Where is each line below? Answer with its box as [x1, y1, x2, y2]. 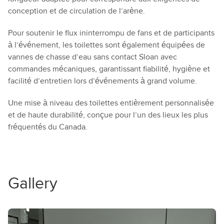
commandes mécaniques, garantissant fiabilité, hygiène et [8, 63, 210, 74]
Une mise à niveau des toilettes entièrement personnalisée [8, 97, 214, 108]
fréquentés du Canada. [8, 121, 87, 132]
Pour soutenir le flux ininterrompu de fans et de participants [8, 27, 214, 38]
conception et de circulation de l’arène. [8, 5, 145, 16]
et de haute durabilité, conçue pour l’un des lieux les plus [8, 109, 208, 120]
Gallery [8, 173, 57, 193]
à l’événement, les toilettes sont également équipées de [8, 39, 205, 50]
